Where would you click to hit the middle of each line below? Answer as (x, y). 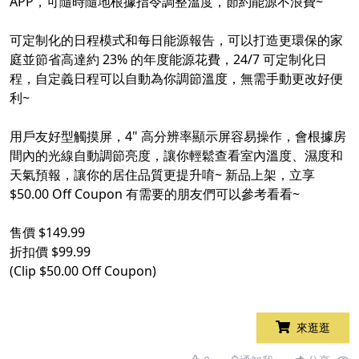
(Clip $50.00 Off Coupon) (83, 271)
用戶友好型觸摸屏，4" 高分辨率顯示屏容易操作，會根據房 (178, 137)
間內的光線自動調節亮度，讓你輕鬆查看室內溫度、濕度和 (176, 156)
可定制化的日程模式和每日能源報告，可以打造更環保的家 (176, 40)
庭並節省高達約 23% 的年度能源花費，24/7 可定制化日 (168, 60)
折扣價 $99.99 (50, 252)
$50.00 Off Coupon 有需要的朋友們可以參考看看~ (155, 194)
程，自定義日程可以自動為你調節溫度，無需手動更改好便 (176, 79)
